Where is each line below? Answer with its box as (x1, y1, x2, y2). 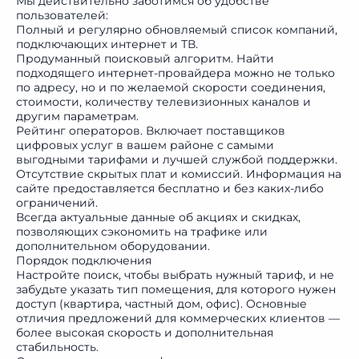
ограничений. (16, 196, 98, 210)
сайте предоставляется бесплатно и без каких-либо (16, 181, 324, 196)
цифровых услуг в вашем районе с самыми (16, 138, 274, 152)
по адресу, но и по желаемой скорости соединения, (16, 80, 325, 95)
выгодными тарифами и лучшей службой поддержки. (16, 152, 337, 167)
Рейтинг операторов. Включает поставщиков (16, 123, 285, 138)
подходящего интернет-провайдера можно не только (16, 66, 335, 80)
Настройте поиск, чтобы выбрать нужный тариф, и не (16, 268, 334, 282)
